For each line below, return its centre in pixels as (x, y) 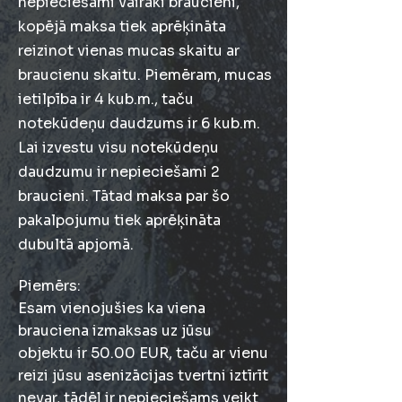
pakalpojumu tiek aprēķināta (119, 220)
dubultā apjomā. (76, 245)
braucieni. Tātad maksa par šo (124, 196)
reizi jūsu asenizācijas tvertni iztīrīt (143, 376)
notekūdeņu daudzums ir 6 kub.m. (139, 123)
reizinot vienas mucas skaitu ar (129, 51)
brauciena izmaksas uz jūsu (115, 331)
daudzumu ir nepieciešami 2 (119, 172)
